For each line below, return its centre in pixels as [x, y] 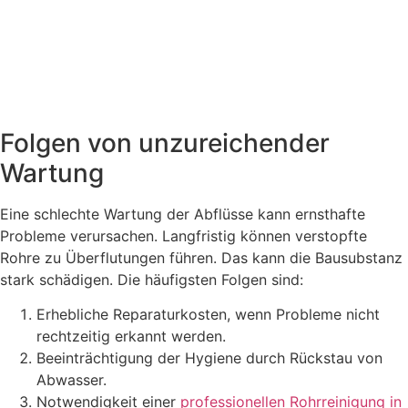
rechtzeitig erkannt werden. [131, 337]
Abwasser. [71, 380]
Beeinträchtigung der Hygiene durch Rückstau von [209, 358]
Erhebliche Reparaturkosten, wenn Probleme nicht [208, 315]
